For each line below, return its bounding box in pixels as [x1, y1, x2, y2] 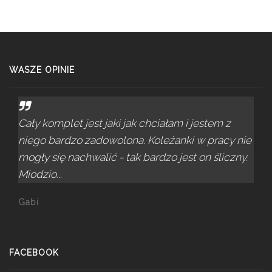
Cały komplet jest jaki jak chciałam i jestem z [18, 117, 231, 129]
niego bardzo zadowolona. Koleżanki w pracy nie [18, 134, 251, 146]
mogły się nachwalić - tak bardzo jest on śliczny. [18, 151, 248, 163]
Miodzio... [18, 168, 62, 180]
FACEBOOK [9, 248, 59, 258]
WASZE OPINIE [9, 65, 75, 75]
